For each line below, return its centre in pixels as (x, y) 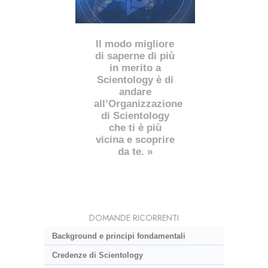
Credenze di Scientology (97, 255)
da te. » (135, 151)
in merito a (135, 68)
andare (135, 92)
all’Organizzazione (138, 103)
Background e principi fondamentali (118, 236)
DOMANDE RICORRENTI (134, 217)
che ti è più (135, 127)
